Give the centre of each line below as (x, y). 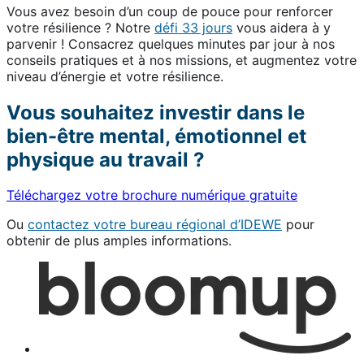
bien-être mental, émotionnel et (156, 136)
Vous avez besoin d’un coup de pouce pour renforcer (170, 11)
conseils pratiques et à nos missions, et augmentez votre (182, 60)
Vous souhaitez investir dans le (156, 112)
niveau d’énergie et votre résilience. (115, 76)
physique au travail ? (110, 159)
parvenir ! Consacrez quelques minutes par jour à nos (171, 43)
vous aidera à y (282, 27)
